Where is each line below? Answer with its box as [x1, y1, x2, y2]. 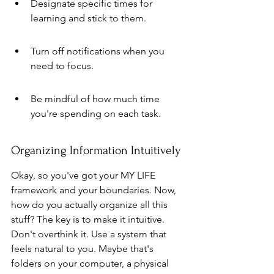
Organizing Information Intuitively [11, 144, 180, 157]
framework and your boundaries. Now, [11, 184, 179, 196]
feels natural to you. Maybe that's [11, 243, 156, 254]
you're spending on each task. [31, 108, 161, 119]
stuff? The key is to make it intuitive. [11, 213, 167, 225]
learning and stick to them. [31, 12, 146, 24]
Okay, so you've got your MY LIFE [11, 169, 158, 181]
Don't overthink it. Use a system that [11, 228, 169, 240]
